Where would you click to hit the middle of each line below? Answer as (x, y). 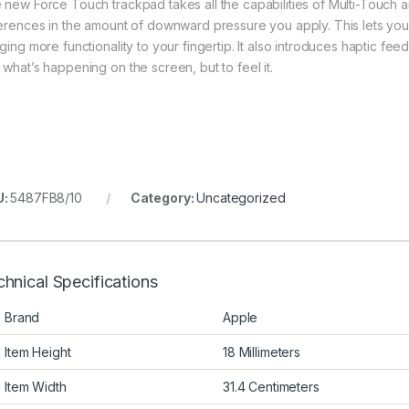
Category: (163, 198)
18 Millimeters (262, 352)
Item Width (36, 387)
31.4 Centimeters (271, 387)
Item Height (38, 352)
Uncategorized (241, 198)
